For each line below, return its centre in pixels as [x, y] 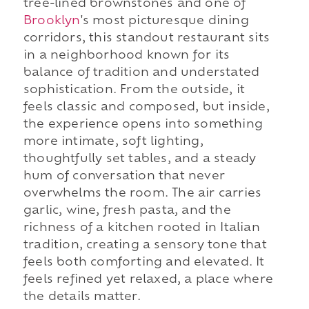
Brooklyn [52, 21]
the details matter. [82, 297]
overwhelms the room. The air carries [142, 193]
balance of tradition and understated [141, 73]
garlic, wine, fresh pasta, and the [127, 211]
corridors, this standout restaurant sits [146, 38]
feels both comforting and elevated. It [144, 262]
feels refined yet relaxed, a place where [148, 280]
